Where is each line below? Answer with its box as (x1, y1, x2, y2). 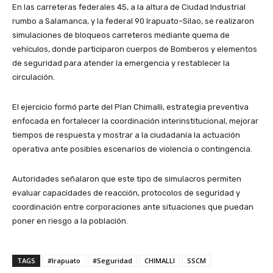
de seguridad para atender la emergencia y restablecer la (12, 58, 230, 68)
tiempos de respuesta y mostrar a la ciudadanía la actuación (12, 130, 240, 140)
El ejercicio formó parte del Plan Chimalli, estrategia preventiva (12, 102, 249, 112)
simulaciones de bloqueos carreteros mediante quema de (12, 30, 230, 40)
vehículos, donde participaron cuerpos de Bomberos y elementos (12, 44, 257, 54)
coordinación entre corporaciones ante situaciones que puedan (12, 202, 253, 212)
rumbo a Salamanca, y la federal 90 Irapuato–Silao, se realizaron (12, 16, 254, 26)
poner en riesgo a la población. (12, 216, 128, 226)
